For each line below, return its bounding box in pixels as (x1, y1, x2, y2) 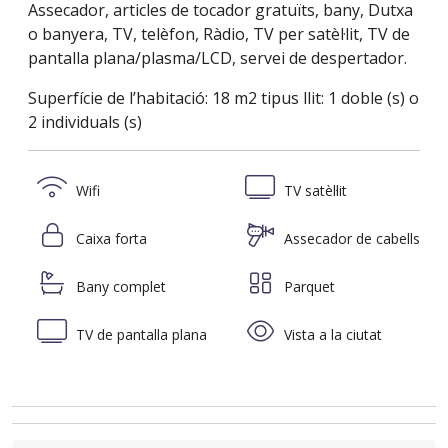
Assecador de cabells (280, 228, 420, 248)
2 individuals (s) (28, 110, 142, 133)
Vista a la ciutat (280, 324, 382, 344)
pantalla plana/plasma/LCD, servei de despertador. (28, 46, 407, 69)
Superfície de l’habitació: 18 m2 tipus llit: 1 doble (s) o (28, 86, 419, 109)
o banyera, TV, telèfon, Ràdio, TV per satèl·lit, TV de (28, 22, 410, 45)
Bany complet (72, 276, 166, 296)
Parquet (280, 276, 335, 296)
